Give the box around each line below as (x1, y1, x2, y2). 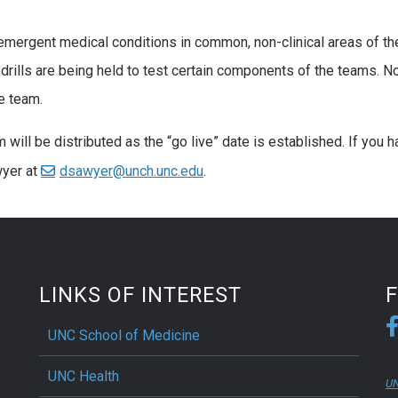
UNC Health (48, 367, 119, 385)
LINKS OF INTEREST (39, 282, 242, 307)
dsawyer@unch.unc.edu (60, 162, 203, 179)
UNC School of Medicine (48, 326, 200, 344)
